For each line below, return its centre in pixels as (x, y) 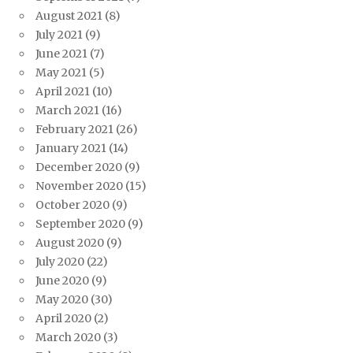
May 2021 (61, 73)
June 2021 (61, 54)
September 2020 (80, 224)
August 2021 (69, 16)
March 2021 (67, 111)
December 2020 (79, 167)
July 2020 (60, 262)
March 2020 (68, 338)
